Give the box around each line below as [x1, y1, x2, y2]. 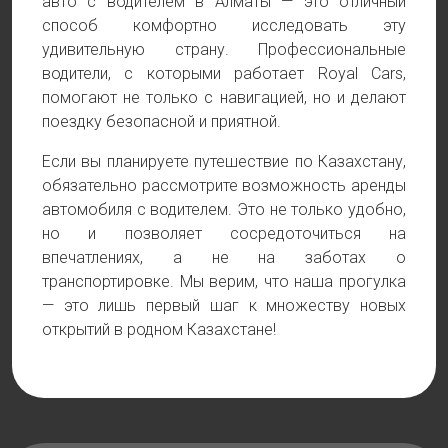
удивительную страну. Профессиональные [42, 40, 406, 59]
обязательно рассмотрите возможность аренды [42, 176, 406, 195]
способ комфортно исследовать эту [42, 16, 406, 35]
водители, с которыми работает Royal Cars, [42, 64, 406, 83]
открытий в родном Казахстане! [42, 320, 276, 339]
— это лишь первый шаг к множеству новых [42, 296, 406, 315]
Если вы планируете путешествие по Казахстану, [42, 152, 406, 171]
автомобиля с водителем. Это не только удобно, [42, 200, 406, 219]
